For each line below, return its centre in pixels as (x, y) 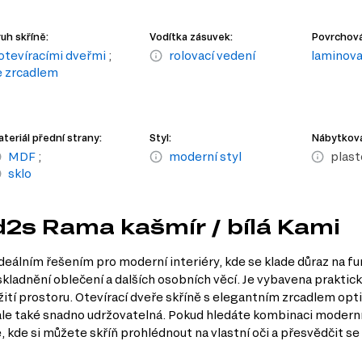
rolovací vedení (213, 56)
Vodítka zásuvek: (192, 37)
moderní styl (206, 157)
